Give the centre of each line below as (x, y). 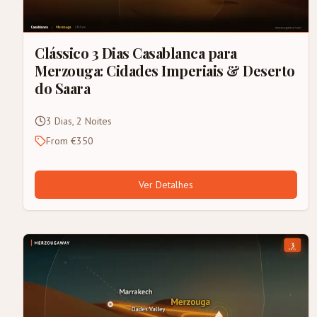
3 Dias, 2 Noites (79, 121)
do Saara (62, 88)
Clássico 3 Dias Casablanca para (136, 53)
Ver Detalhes (166, 185)
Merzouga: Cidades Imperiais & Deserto (165, 71)
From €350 (70, 141)
